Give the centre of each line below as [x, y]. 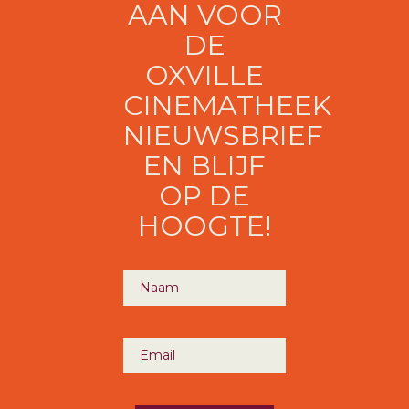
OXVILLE [204, 75]
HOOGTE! [204, 226]
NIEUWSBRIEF [223, 136]
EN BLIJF [204, 166]
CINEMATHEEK [227, 105]
